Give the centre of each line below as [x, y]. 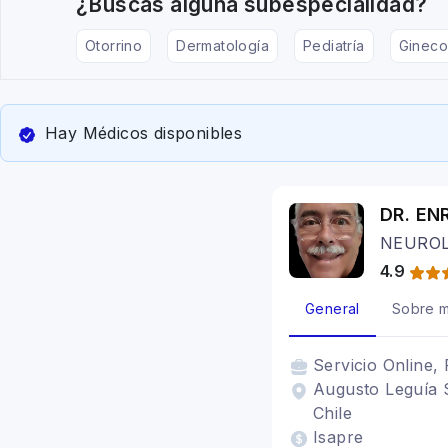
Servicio [348, 365]
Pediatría [334, 45]
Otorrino [114, 45]
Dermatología [223, 45]
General [332, 308]
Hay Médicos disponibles [144, 133]
